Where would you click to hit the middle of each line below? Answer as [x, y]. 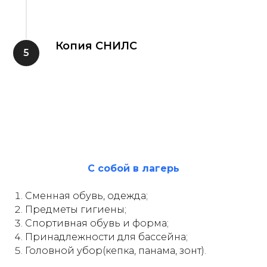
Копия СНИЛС [96, 46]
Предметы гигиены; [76, 209]
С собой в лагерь [133, 168]
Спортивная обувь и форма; [97, 223]
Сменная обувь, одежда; [86, 195]
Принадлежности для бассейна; [106, 237]
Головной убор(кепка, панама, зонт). [116, 250]
